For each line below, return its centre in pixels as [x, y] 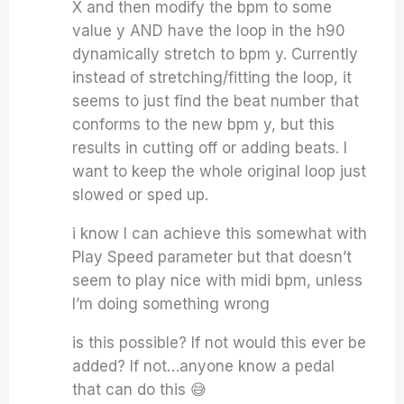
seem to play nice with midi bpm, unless [218, 280]
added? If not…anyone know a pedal [204, 366]
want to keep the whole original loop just [220, 171]
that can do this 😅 [140, 390]
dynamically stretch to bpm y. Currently [216, 54]
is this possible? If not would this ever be [220, 343]
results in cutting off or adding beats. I [210, 148]
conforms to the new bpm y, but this [204, 124]
